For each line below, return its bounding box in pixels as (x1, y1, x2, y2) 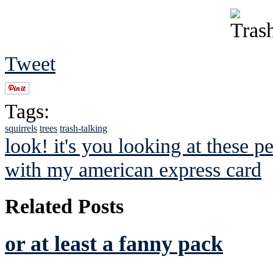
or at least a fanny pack (5, 232, 223, 257)
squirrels (5, 122, 37, 133)
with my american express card (5, 157, 261, 181)
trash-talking (60, 122, 107, 133)
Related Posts (5, 194, 124, 218)
